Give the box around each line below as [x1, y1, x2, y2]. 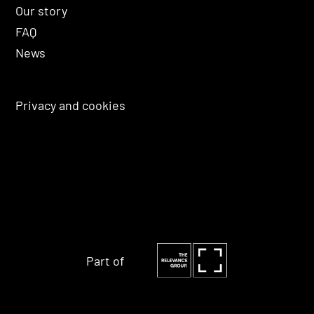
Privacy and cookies [15, 97, 126, 114]
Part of [86, 252, 125, 268]
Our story [15, 3, 68, 19]
